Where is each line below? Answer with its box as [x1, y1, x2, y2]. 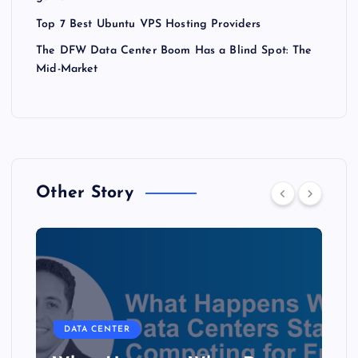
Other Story [36, 185, 133, 202]
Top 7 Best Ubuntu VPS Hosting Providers [36, 18, 261, 30]
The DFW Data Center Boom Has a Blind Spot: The [36, 44, 312, 57]
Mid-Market [36, 62, 98, 75]
